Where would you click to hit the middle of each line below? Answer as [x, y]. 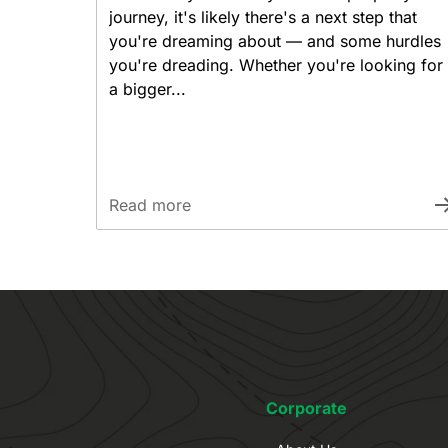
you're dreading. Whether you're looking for [276, 65]
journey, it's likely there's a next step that [263, 17]
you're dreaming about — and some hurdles [275, 41]
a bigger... [147, 89]
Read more [150, 205]
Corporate [306, 408]
